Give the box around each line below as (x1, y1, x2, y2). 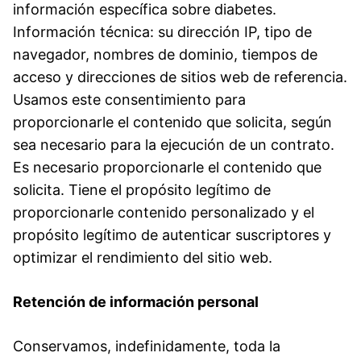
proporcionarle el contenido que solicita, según (13, 113, 332, 131)
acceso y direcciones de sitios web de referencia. (13, 68, 347, 85)
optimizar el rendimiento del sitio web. (13, 248, 272, 266)
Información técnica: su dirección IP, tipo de (13, 23, 312, 40)
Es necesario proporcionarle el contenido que (13, 158, 322, 176)
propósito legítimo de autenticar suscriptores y (13, 226, 331, 243)
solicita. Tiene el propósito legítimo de (13, 180, 271, 198)
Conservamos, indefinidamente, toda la (13, 337, 280, 355)
